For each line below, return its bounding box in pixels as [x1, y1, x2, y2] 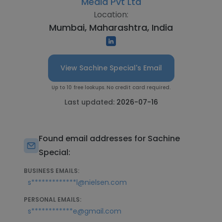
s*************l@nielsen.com [28, 177, 127, 187]
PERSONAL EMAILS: [24, 195, 81, 204]
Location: [94, 9, 128, 20]
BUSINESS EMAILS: [24, 166, 79, 175]
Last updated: [64, 97, 116, 107]
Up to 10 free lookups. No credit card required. [52, 84, 170, 91]
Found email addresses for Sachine [39, 133, 180, 144]
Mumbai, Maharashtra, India [49, 21, 173, 34]
